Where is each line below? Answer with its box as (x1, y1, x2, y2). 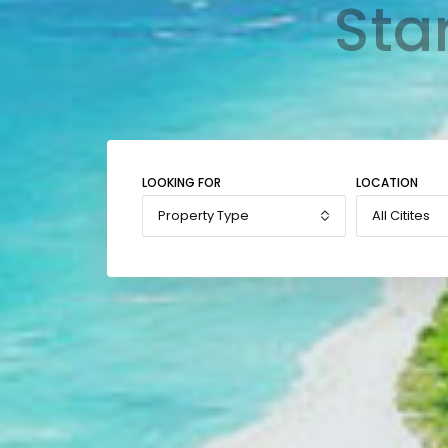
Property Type (158, 205, 249, 225)
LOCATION (356, 173, 418, 191)
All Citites (372, 205, 430, 225)
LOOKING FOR (142, 173, 221, 191)
